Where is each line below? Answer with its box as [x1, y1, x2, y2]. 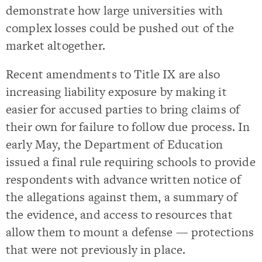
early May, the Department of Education [6, 136, 223, 153]
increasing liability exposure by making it [6, 83, 227, 101]
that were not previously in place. [6, 241, 186, 258]
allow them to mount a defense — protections [6, 223, 254, 241]
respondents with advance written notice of [6, 171, 241, 188]
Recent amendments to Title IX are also [6, 65, 220, 83]
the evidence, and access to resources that [6, 206, 233, 223]
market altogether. [6, 36, 105, 54]
